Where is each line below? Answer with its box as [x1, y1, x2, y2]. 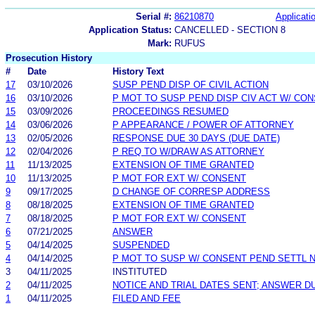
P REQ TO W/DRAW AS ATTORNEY [112, 146, 264, 157]
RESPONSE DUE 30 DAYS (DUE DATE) [112, 132, 280, 143]
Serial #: [136, 11, 172, 22]
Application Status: [89, 24, 172, 35]
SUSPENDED [112, 239, 169, 250]
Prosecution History [6, 52, 92, 63]
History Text [112, 65, 164, 77]
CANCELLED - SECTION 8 [174, 24, 285, 35]
